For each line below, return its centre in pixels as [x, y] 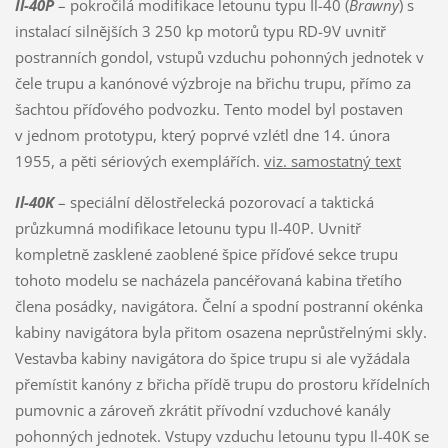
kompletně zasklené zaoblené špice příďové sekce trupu [206, 254]
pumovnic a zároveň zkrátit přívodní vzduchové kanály [202, 410]
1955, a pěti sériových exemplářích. [139, 161]
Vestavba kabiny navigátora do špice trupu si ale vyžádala [212, 358]
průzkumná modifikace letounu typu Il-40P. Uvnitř [187, 228]
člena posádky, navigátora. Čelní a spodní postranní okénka [218, 306]
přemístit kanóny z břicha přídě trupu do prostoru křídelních [222, 384]
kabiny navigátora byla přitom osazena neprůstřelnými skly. [220, 332]
